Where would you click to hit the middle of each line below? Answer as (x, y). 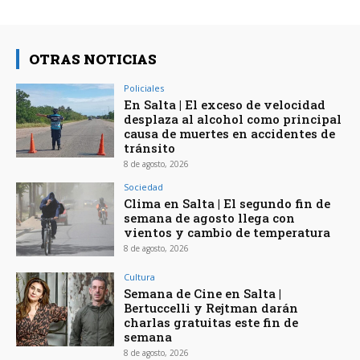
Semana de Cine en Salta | (203, 294)
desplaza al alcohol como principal (233, 119)
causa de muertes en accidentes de (230, 134)
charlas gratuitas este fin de (211, 323)
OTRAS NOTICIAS (93, 59)
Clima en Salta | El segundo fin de (227, 204)
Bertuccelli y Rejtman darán (211, 308)
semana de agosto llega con (210, 218)
